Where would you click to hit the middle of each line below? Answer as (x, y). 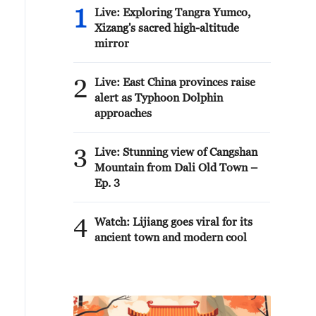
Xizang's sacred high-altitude (167, 28)
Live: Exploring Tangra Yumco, (172, 12)
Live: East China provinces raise (175, 82)
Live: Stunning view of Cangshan (176, 152)
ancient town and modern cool (171, 237)
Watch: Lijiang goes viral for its (174, 221)
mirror (112, 43)
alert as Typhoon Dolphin (159, 97)
